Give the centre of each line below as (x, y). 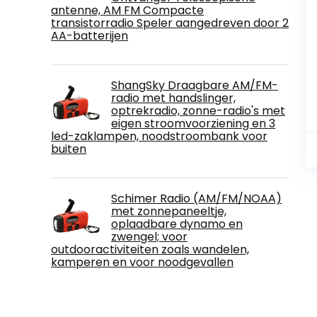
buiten (69, 149)
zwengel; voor (149, 236)
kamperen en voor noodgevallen (142, 262)
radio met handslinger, (173, 98)
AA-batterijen (90, 35)
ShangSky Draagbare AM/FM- (195, 85)
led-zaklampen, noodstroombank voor (159, 136)
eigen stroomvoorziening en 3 (193, 123)
